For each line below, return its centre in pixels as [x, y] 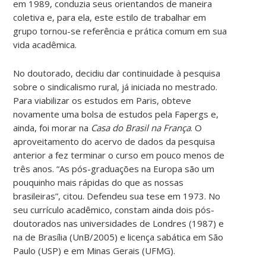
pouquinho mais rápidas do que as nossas [99, 182]
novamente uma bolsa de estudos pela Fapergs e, [116, 114]
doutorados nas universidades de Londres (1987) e [119, 223]
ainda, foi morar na [52, 127]
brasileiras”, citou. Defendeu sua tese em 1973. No [117, 196]
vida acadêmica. [45, 44]
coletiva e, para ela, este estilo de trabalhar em [110, 17]
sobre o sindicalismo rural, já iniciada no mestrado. [115, 86]
